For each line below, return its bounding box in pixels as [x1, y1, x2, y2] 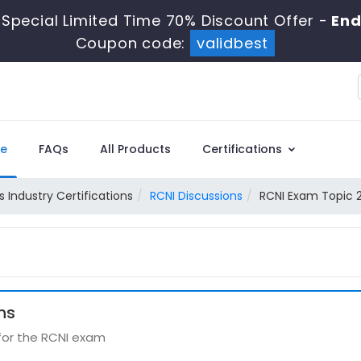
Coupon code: [75, 33, 190, 53]
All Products [100, 141, 171, 157]
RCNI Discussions [150, 188, 243, 204]
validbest [196, 33, 269, 53]
